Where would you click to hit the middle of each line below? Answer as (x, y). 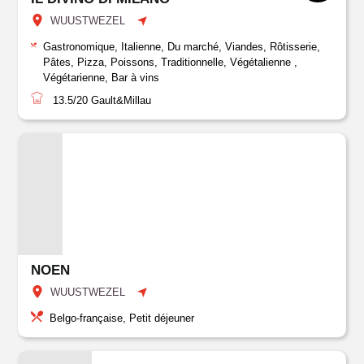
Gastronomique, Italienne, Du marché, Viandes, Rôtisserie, (182, 47)
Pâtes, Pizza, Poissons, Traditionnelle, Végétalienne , (171, 62)
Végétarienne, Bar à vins (102, 78)
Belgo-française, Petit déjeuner (122, 318)
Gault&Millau (120, 100)
